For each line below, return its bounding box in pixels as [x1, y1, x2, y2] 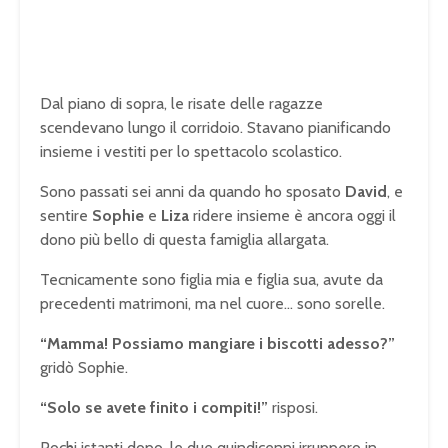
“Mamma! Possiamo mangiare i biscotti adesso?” [40, 334, 395, 354]
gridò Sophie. [40, 358, 128, 378]
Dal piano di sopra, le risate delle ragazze [40, 94, 323, 114]
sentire [40, 206, 92, 226]
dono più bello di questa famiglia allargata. [40, 230, 329, 250]
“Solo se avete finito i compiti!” [40, 398, 268, 418]
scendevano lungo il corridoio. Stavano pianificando [40, 118, 391, 138]
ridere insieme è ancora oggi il [189, 206, 396, 226]
